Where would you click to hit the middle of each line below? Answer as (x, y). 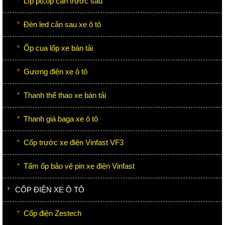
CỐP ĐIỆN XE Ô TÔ (50, 189)
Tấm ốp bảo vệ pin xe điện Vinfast (79, 166)
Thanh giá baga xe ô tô (61, 119)
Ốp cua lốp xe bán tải (58, 48)
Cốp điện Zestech (52, 213)
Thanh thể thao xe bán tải (65, 95)
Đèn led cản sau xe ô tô (62, 24)
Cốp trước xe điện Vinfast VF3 (74, 142)
